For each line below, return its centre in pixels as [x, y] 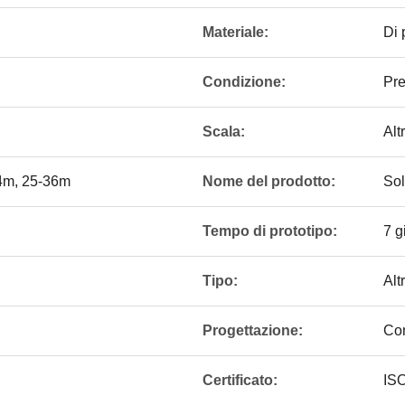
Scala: [224, 132]
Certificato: [240, 380]
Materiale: [235, 32]
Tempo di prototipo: [270, 231]
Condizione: [244, 82]
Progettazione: [253, 330]
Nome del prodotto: [269, 181]
